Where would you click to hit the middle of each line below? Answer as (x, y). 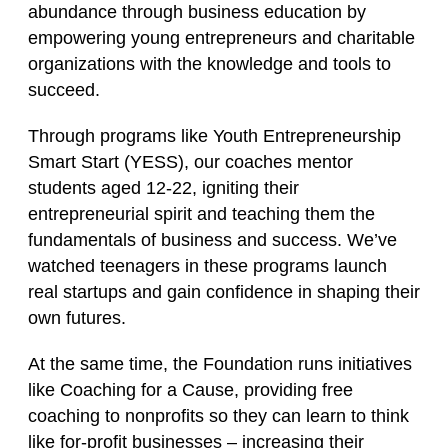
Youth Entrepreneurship (307, 136)
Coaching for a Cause (147, 390)
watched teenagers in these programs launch (207, 266)
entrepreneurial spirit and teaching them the (201, 214)
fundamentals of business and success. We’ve (212, 240)
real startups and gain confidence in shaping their (224, 292)
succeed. (64, 90)
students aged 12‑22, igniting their (163, 188)
